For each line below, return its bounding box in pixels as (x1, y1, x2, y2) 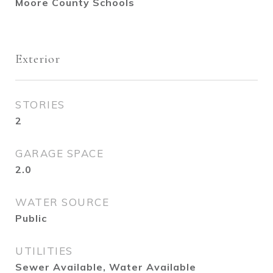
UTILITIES (15, 244, 73, 257)
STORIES (15, 98, 65, 111)
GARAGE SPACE (15, 147, 104, 160)
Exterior (15, 51, 60, 66)
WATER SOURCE (15, 196, 109, 208)
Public (15, 212, 47, 224)
